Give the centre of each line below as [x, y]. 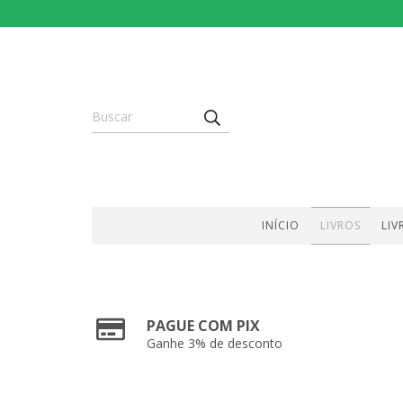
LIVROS [340, 225]
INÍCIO [280, 225]
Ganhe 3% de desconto [215, 343]
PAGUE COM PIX [204, 326]
